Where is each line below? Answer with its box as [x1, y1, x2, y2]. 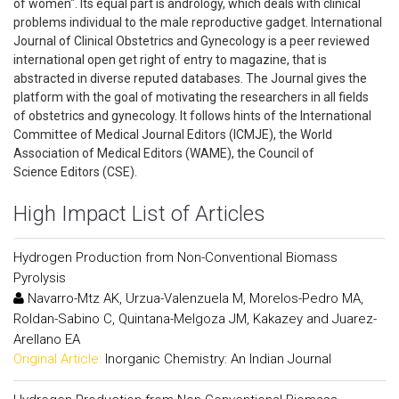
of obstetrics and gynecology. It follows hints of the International [13, 109, 371, 123]
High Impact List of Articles [13, 201, 265, 226]
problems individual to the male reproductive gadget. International [13, 15, 382, 29]
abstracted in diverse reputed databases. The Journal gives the [13, 71, 367, 85]
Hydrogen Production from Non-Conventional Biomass [13, 249, 338, 265]
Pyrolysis [13, 270, 66, 286]
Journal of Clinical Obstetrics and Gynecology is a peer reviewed [13, 34, 370, 48]
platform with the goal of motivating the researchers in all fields [13, 90, 369, 104]
